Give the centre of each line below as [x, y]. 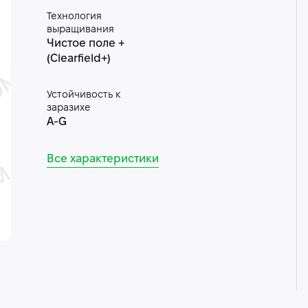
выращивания [80, 30]
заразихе [68, 108]
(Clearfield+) [78, 59]
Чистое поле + [85, 44]
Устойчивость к [83, 95]
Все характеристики [102, 159]
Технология [74, 17]
